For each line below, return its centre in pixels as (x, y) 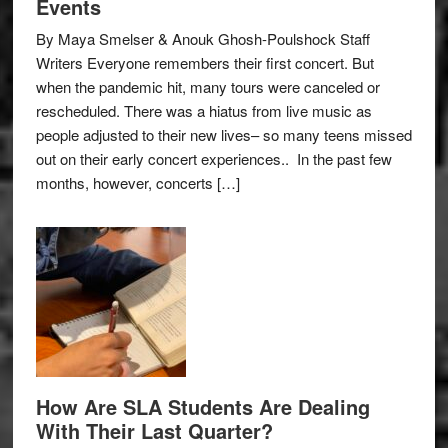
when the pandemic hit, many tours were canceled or (207, 86)
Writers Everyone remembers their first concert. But (204, 62)
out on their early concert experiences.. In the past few (213, 158)
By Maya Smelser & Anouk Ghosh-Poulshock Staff (202, 38)
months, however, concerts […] (137, 182)
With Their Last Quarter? (154, 430)
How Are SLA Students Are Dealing (202, 406)
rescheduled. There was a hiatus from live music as (203, 110)
